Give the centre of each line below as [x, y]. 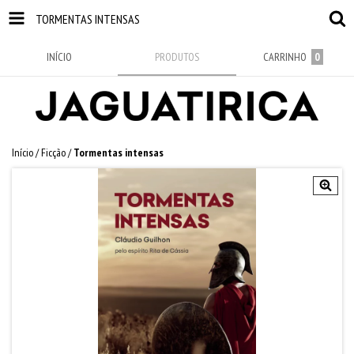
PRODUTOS [177, 57]
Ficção [53, 153]
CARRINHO [284, 57]
